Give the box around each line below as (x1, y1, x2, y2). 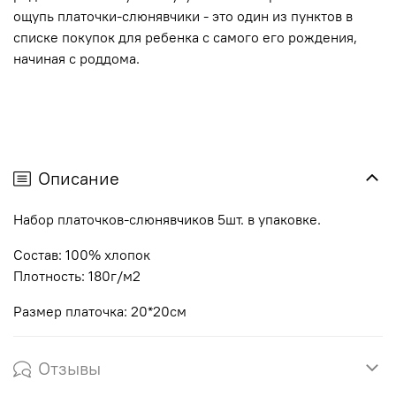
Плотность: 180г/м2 (13, 266, 141, 285)
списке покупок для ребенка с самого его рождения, (13, 28, 357, 47)
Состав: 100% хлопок (13, 245, 150, 263)
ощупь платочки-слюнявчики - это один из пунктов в (13, 7, 353, 26)
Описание (38, 166, 119, 189)
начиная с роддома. (13, 49, 140, 68)
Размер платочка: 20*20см (13, 301, 187, 320)
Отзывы (38, 356, 101, 379)
